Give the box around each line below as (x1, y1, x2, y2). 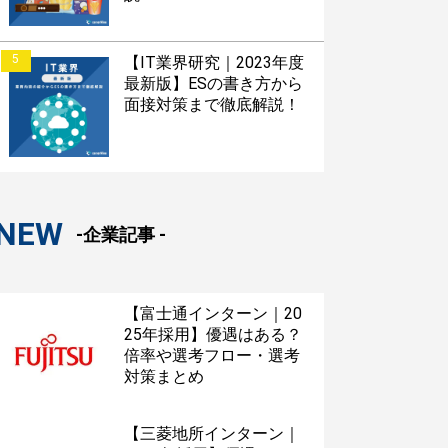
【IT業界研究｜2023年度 (123, 52, 304, 72)
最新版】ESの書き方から (123, 73, 303, 93)
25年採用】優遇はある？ (123, 324, 302, 344)
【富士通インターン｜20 (123, 303, 302, 323)
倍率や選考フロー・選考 (123, 345, 300, 365)
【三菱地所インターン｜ (123, 423, 300, 443)
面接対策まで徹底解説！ (123, 94, 300, 114)
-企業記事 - (75, 223, 166, 245)
